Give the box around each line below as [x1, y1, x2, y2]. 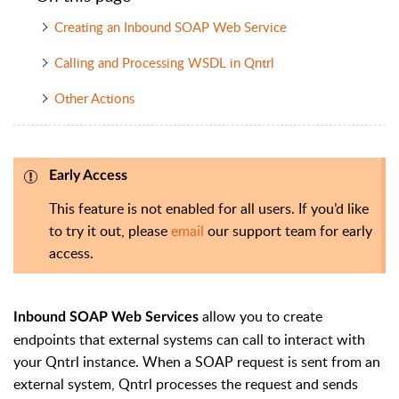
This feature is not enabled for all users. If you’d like [49, 198, 369, 218]
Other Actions [53, 89, 134, 108]
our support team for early [208, 220, 372, 240]
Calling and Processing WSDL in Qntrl [53, 53, 285, 72]
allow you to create [199, 305, 322, 326]
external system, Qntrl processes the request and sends [13, 373, 358, 394]
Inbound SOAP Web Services [13, 309, 199, 324]
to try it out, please [49, 220, 171, 240]
